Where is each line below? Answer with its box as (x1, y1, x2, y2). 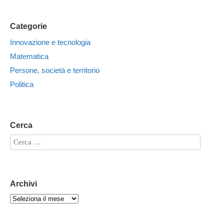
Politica (10, 79, 33, 88)
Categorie (10, 21, 47, 30)
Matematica (10, 51, 48, 60)
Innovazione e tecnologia (10, 37, 90, 46)
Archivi (10, 179, 37, 188)
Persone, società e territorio (10, 65, 99, 74)
